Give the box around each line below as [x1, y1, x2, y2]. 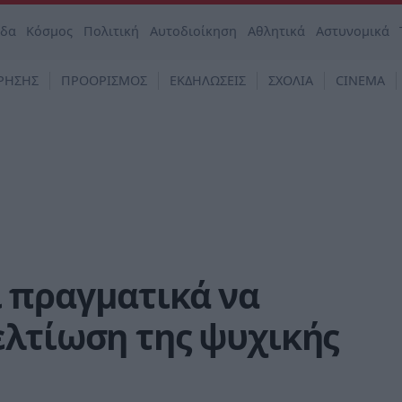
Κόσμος [26, 22, 74, 39]
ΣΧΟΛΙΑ [268, 72, 313, 89]
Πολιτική [83, 22, 140, 39]
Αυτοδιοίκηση [150, 22, 238, 39]
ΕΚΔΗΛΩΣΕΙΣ [170, 72, 246, 89]
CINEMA [336, 72, 385, 89]
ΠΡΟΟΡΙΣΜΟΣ [61, 72, 147, 89]
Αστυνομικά [315, 22, 389, 39]
